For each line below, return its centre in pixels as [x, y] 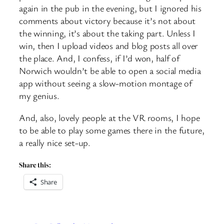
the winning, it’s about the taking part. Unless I [107, 33]
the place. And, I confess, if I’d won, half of [99, 58]
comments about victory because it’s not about [107, 21]
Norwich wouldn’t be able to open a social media [110, 71]
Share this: [35, 165]
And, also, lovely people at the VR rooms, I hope [109, 117]
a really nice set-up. [55, 142]
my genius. [39, 96]
